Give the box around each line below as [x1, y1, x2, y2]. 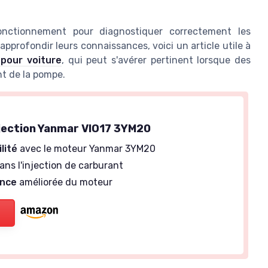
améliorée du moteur [17, 176, 113, 188]
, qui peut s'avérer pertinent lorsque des [62, 54, 251, 66]
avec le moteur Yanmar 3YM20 [17, 143, 156, 155]
